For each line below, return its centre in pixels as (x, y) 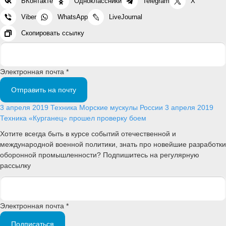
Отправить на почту (44, 90)
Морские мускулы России (122, 107)
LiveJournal (126, 17)
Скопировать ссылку (53, 33)
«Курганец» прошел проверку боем (88, 118)
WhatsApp (73, 17)
